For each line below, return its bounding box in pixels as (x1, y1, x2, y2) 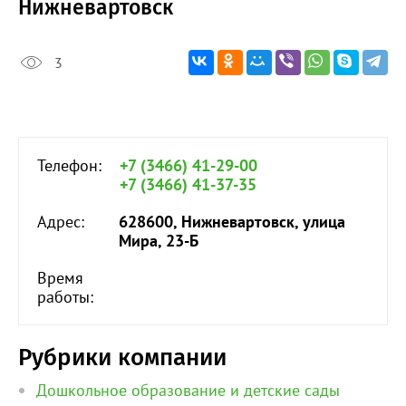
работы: (37, 286, 93, 308)
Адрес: (37, 211, 84, 233)
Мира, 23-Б (119, 230, 198, 252)
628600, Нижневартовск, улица (119, 211, 345, 233)
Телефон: (37, 155, 101, 177)
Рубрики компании (18, 343, 227, 372)
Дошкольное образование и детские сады (36, 380, 340, 401)
